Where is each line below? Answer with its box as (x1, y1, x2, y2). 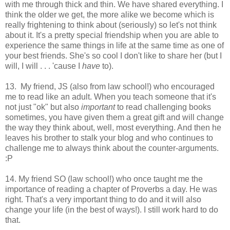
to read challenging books (117, 102, 211, 111)
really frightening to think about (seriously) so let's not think (5, 20, 217, 29)
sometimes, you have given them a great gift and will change (5, 112, 224, 122)
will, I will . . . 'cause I (5, 61, 82, 70)
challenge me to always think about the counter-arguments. (5, 143, 219, 152)
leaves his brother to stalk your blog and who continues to (5, 133, 213, 142)
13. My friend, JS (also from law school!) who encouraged (5, 82, 215, 91)
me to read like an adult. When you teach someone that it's (5, 92, 216, 101)
